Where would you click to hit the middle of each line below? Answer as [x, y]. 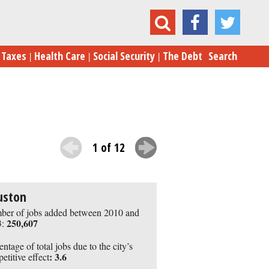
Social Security [124, 56]
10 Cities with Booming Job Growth [140, 12]
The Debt [183, 56]
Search [223, 56]
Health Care [60, 56]
